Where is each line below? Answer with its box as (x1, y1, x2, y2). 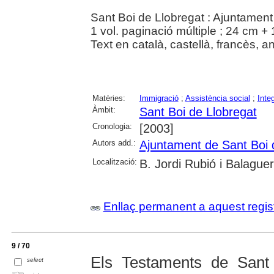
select (27, 256, 44, 263)
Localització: (92, 157, 137, 166)
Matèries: (92, 93, 125, 103)
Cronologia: (92, 121, 132, 131)
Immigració (139, 93, 179, 103)
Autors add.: (92, 138, 136, 147)
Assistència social (185, 93, 250, 103)
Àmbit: (92, 105, 116, 114)
